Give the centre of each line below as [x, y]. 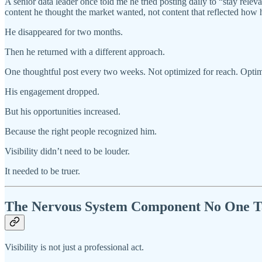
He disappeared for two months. [64, 32]
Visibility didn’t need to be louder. [67, 151]
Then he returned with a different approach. [85, 52]
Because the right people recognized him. [81, 132]
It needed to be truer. [42, 171]
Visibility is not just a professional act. [74, 247]
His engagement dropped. [52, 92]
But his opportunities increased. [63, 112]
